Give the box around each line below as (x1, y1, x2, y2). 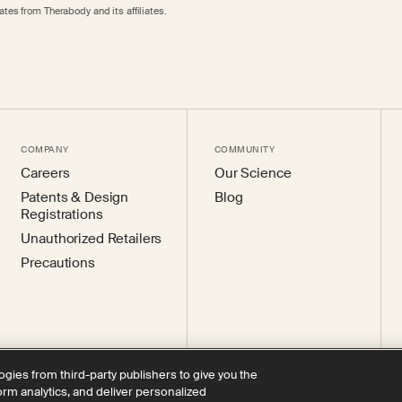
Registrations (21, 205, 103, 223)
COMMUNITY (214, 144, 275, 155)
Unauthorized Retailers (21, 230, 162, 248)
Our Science (214, 164, 292, 182)
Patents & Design (21, 188, 129, 206)
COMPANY (21, 144, 69, 155)
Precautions (21, 254, 95, 272)
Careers (21, 164, 70, 182)
